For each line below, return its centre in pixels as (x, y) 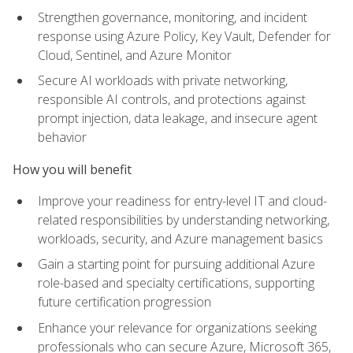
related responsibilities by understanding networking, (184, 219)
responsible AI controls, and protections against (172, 100)
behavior (62, 137)
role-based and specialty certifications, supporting (176, 283)
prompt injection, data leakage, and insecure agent (178, 119)
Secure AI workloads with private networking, (163, 81)
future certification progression (124, 302)
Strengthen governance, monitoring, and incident (173, 17)
